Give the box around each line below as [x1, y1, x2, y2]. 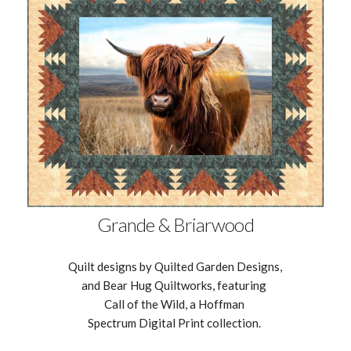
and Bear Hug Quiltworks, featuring [81, 277, 270, 292]
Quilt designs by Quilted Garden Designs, [68, 259, 283, 273]
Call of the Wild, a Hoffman [103, 296, 247, 311]
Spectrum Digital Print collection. [87, 315, 263, 330]
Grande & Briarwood [97, 212, 254, 236]
